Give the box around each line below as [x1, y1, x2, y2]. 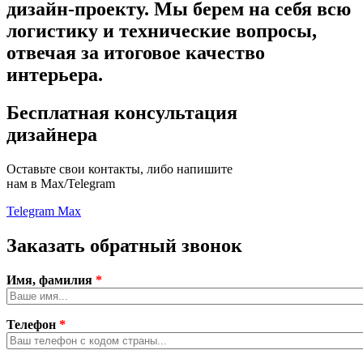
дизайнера [6, 124, 97, 145]
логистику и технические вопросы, [6, 20, 317, 42]
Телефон [6, 317, 59, 331]
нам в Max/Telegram [6, 176, 115, 190]
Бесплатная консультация [6, 102, 237, 123]
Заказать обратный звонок [6, 234, 242, 256]
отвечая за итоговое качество [6, 42, 265, 64]
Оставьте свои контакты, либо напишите [6, 161, 233, 176]
